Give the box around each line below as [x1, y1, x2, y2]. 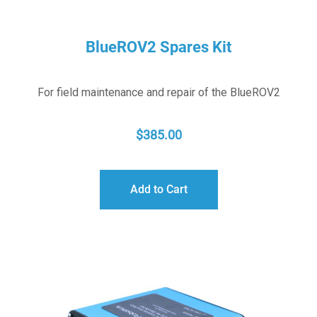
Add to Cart [129, 183, 188, 197]
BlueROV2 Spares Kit [86, 38, 231, 57]
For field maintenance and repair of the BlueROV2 [37, 86, 280, 100]
